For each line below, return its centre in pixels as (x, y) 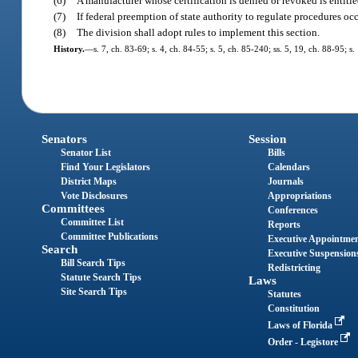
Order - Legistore (304, 342)
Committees (74, 209)
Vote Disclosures (95, 196)
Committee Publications (110, 237)
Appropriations (299, 196)
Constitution (293, 309)
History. (69, 48)
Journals (285, 182)
